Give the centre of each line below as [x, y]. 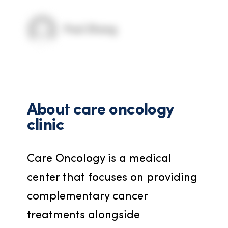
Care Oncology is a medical [99, 159]
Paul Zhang [90, 30]
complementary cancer [87, 197]
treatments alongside [83, 216]
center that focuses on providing [112, 178]
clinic [46, 126]
